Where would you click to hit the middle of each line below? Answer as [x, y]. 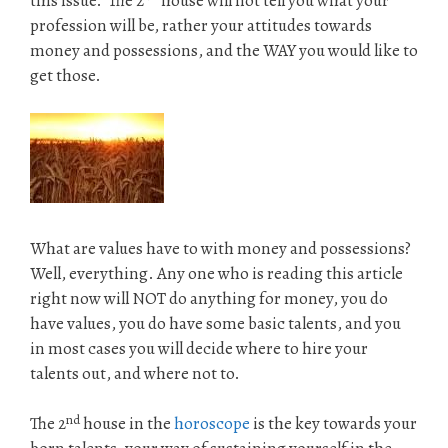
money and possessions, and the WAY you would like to [224, 50]
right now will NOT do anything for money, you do [209, 298]
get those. [65, 75]
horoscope [212, 424]
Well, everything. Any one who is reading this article [216, 273]
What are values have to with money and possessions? [220, 248]
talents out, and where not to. [135, 373]
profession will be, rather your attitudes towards [201, 25]
